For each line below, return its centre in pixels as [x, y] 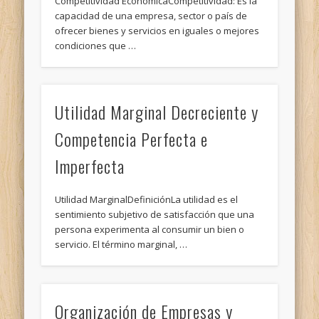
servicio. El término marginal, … [121, 245]
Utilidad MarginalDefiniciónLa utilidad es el [147, 200]
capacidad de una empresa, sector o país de [151, 15]
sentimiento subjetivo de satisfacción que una [155, 215]
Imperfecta [90, 166]
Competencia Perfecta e [132, 139]
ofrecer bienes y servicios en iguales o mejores [157, 30]
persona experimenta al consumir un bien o [150, 230]
